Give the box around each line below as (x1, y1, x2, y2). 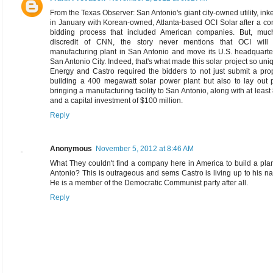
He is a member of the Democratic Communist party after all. (50, 179, 248, 188)
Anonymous (50, 144, 92, 154)
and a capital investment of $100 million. (50, 96, 183, 105)
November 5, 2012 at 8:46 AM (96, 144, 194, 154)
